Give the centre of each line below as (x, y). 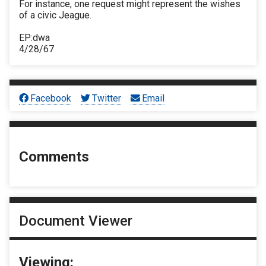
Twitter (107, 98)
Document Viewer (76, 221)
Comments (54, 157)
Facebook (51, 98)
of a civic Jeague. (55, 15)
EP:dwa (34, 38)
